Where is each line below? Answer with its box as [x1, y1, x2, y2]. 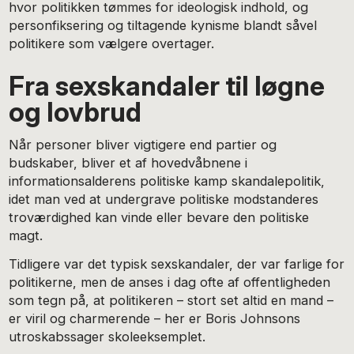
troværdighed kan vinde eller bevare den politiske [9, 209, 310, 225]
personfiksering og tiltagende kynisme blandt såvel [9, 17, 318, 34]
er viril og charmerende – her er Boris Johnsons [9, 311, 301, 327]
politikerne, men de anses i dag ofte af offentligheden [9, 274, 331, 291]
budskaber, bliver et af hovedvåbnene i [9, 154, 248, 171]
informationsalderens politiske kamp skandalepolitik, [9, 172, 326, 189]
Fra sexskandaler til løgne [9, 70, 326, 103]
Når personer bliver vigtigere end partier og [9, 136, 277, 153]
